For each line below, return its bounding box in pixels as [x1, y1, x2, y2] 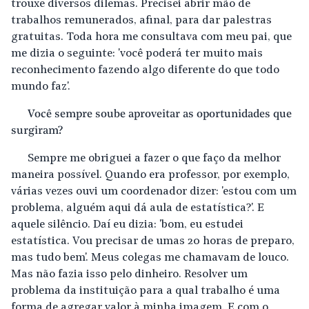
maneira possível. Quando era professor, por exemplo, [11, 169, 290, 181]
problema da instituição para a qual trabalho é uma [11, 285, 280, 297]
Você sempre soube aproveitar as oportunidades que [28, 108, 292, 120]
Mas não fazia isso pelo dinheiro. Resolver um [11, 268, 248, 280]
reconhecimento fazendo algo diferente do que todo [11, 64, 279, 76]
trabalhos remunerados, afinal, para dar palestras [11, 14, 272, 26]
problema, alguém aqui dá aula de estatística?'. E [11, 202, 264, 214]
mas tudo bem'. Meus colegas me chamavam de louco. [11, 252, 289, 263]
